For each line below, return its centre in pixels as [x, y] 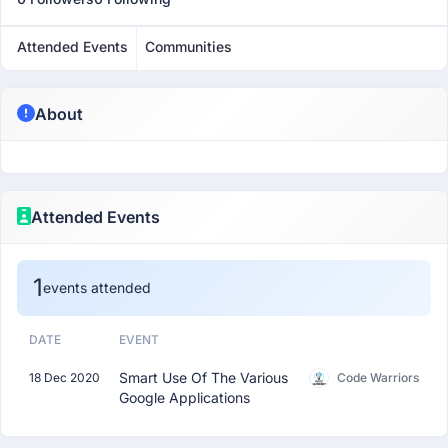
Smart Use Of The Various [203, 377]
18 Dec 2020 [64, 377]
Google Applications [184, 397]
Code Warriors [378, 377]
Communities [188, 46]
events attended [97, 287]
